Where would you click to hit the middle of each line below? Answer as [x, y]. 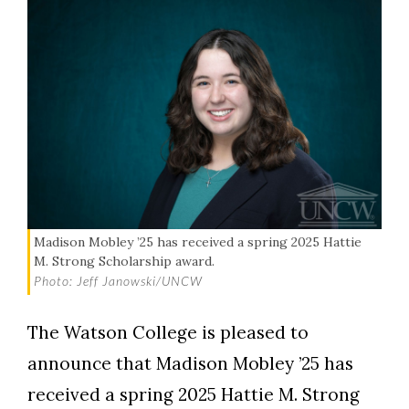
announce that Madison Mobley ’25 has [190, 363]
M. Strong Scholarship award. [124, 261]
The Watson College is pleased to [168, 332]
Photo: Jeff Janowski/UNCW [118, 280]
